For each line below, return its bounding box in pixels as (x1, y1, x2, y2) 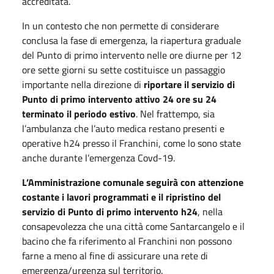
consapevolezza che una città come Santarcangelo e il (22, 218, 245, 234)
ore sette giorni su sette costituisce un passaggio (22, 62, 225, 77)
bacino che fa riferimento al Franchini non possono (22, 233, 232, 248)
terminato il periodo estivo (22, 106, 136, 121)
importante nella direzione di (22, 76, 144, 92)
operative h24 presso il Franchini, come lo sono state (22, 135, 241, 150)
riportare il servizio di (144, 76, 235, 92)
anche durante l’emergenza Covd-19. (22, 150, 175, 165)
